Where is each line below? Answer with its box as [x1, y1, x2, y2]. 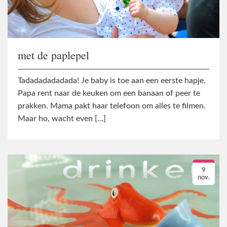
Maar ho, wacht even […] [18, 115, 106, 123]
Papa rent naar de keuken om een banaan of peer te [18, 89, 200, 98]
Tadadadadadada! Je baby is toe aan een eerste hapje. [18, 77, 206, 85]
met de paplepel [18, 47, 89, 62]
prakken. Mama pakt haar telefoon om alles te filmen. [18, 102, 206, 110]
